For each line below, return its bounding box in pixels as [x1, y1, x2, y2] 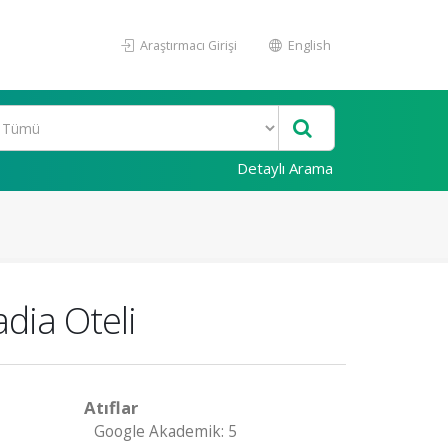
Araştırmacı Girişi [137, 36, 237, 54]
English [285, 36, 331, 54]
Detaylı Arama [237, 158, 333, 178]
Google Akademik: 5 [93, 421, 237, 442]
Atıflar [83, 396, 138, 419]
